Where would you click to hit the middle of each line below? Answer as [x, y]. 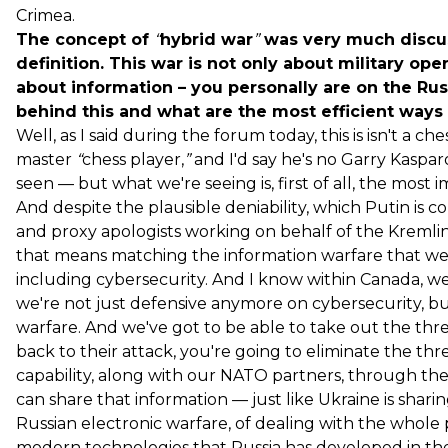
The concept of [85, 39]
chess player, [133, 159]
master [46, 159]
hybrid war [206, 39]
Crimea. [45, 15]
